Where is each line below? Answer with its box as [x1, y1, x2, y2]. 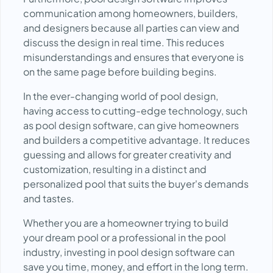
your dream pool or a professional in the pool [23, 231, 226, 244]
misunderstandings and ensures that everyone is [23, 51, 244, 63]
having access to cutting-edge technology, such [23, 104, 247, 117]
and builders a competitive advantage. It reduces [23, 133, 250, 146]
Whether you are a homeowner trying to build [23, 216, 229, 229]
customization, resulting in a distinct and [23, 163, 207, 175]
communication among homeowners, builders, [23, 7, 238, 19]
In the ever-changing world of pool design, [23, 90, 218, 102]
